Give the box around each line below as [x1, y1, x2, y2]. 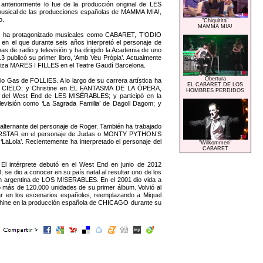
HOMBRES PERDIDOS [186, 87, 245, 93]
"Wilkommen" [199, 139, 232, 146]
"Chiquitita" [202, 17, 229, 23]
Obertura [204, 75, 226, 82]
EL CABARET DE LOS [187, 81, 244, 87]
